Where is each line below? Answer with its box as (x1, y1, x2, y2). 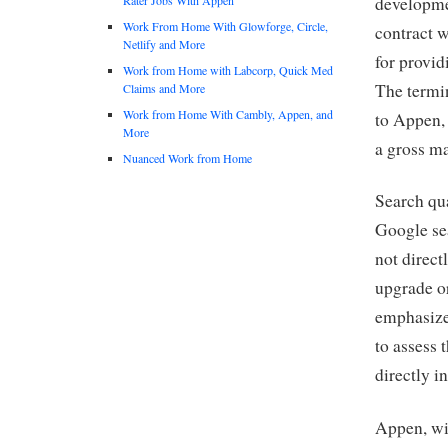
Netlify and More (123, 35, 205, 52)
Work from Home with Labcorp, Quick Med (123, 61, 333, 78)
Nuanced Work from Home (123, 149, 252, 166)
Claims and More (123, 79, 205, 96)
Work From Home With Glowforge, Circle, (123, 17, 328, 34)
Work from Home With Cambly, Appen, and (123, 105, 333, 122)
